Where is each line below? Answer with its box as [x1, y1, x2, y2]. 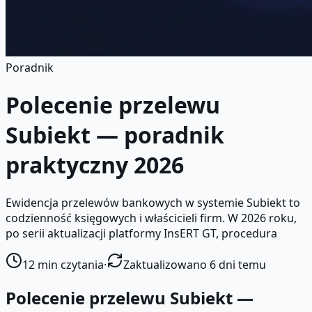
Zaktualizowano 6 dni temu [123, 256, 266, 272]
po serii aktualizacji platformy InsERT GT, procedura [6, 225, 277, 241]
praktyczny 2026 [6, 150, 184, 180]
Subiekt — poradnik [6, 120, 224, 150]
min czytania [35, 256, 104, 272]
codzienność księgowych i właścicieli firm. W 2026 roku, [6, 210, 297, 226]
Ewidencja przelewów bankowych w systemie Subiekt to [6, 194, 300, 210]
